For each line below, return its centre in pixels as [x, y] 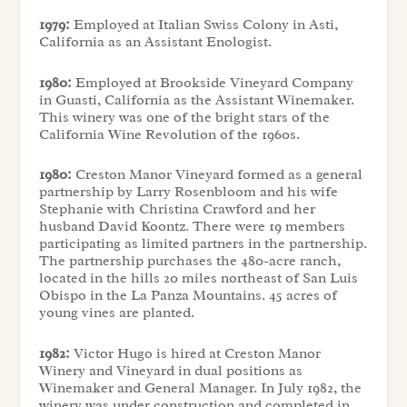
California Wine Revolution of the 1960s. [169, 134]
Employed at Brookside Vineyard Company [212, 82]
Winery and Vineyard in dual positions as [170, 371]
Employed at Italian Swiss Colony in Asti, [203, 25]
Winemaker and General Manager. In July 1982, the [200, 388]
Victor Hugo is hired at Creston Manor [195, 354]
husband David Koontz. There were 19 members [192, 227]
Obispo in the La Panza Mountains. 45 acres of [188, 296]
